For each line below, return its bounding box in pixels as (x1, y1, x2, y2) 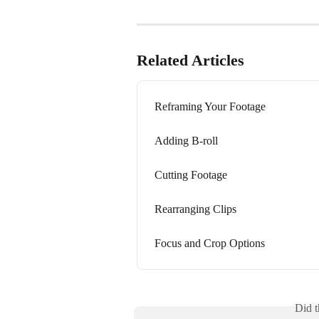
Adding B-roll (155, 134, 218, 147)
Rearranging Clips (155, 202, 236, 215)
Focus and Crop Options (155, 236, 265, 249)
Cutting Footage (155, 168, 227, 181)
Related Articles (137, 51, 244, 69)
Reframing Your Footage (155, 100, 266, 113)
